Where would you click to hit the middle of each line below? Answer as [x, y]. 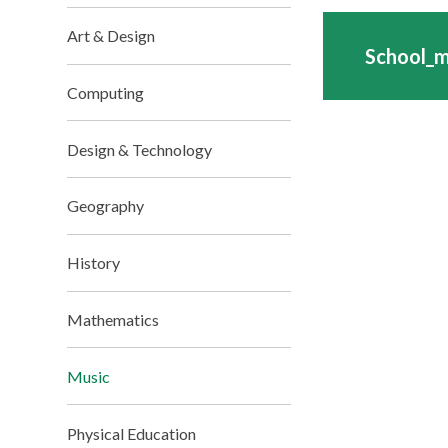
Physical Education [132, 433]
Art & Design [111, 36]
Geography [106, 206]
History [94, 263]
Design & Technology [140, 149]
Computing [106, 92]
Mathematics [113, 320]
